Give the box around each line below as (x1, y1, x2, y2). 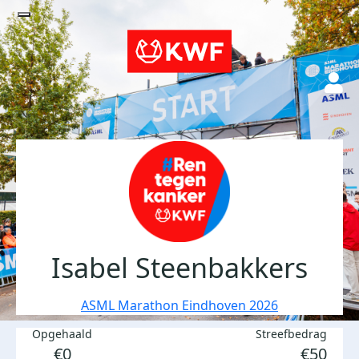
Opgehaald (32, 326, 92, 341)
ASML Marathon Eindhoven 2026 (81, 296, 278, 314)
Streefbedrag (256, 326, 327, 341)
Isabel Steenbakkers (51, 249, 308, 286)
